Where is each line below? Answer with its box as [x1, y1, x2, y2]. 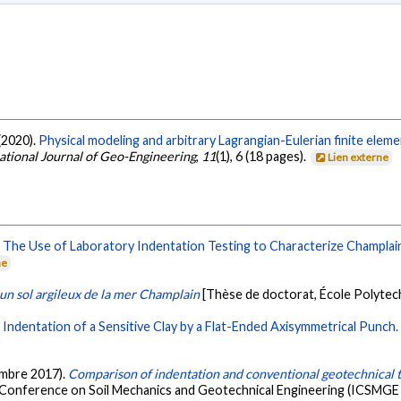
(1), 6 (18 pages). [216, 149, 310, 165]
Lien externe [328, 150, 389, 165]
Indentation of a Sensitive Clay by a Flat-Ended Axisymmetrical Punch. [3, 318, 399, 334]
